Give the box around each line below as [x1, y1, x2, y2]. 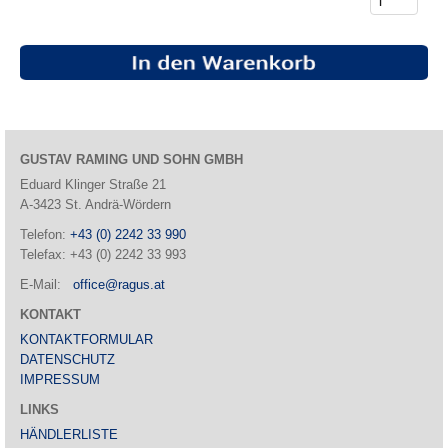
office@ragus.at [73, 277, 165, 293]
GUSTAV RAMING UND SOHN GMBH [20, 152, 243, 168]
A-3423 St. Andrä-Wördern [20, 197, 171, 213]
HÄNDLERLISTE [20, 427, 118, 443]
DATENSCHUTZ [20, 352, 115, 368]
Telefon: [20, 227, 70, 243]
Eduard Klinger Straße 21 [20, 177, 166, 193]
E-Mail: [20, 277, 73, 293]
